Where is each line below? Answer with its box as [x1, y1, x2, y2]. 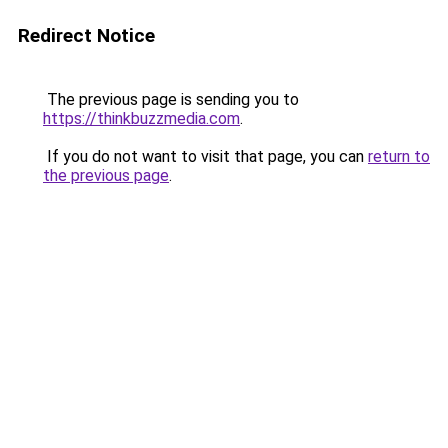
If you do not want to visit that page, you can [43, 147, 368, 166]
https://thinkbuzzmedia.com [43, 109, 240, 128]
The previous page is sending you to [43, 90, 299, 109]
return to [368, 147, 430, 166]
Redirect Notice [18, 24, 155, 47]
